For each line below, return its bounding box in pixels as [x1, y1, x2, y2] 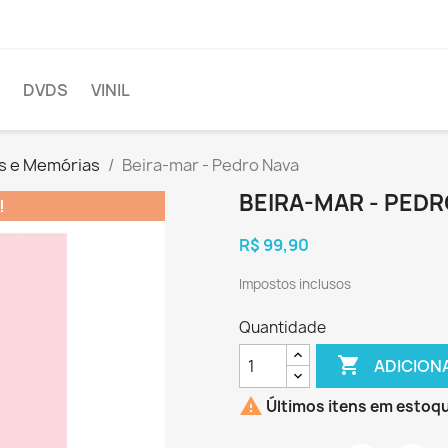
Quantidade [239, 317, 326, 338]
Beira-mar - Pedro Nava [122, 154, 299, 176]
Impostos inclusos [239, 275, 351, 293]
